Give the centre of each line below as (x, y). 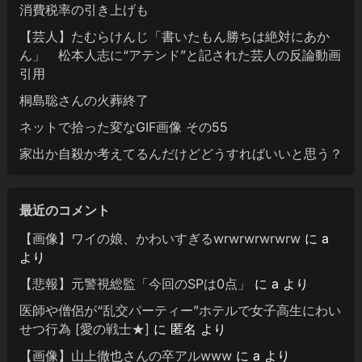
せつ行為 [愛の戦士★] (84, 328)
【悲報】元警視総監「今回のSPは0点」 (135, 283)
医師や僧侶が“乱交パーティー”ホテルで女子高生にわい (180, 310)
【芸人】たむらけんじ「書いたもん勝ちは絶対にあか (174, 36)
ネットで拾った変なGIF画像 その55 (123, 126)
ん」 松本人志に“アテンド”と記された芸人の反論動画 (180, 55)
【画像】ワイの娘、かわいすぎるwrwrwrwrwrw (160, 238)
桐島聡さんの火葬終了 (84, 100)
